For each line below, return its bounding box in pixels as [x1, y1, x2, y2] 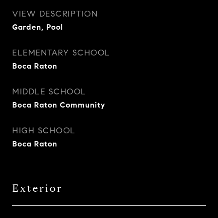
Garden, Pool [12, 22, 63, 32]
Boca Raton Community [12, 100, 105, 109]
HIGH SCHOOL [12, 126, 76, 136]
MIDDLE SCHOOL [12, 87, 87, 97]
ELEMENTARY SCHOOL [12, 48, 110, 58]
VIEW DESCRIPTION [12, 9, 98, 19]
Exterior [12, 182, 63, 195]
